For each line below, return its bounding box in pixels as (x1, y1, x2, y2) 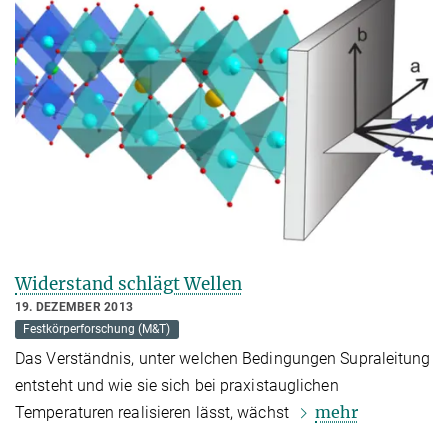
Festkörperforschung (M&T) (23, 322, 171, 337)
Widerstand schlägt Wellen (15, 273, 242, 296)
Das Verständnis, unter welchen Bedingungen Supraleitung (15, 349, 431, 369)
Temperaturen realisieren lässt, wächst (15, 403, 293, 423)
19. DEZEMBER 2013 (15, 300, 134, 315)
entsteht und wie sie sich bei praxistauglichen (15, 376, 339, 396)
